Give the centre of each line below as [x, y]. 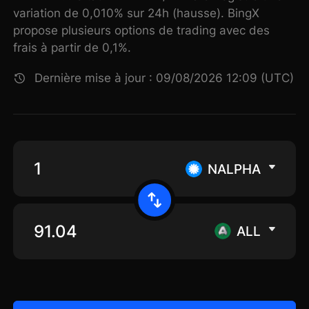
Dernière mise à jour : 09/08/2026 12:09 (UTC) [165, 78]
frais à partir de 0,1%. [72, 48]
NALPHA [234, 169]
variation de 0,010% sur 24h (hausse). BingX [137, 13]
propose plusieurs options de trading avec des [142, 31]
